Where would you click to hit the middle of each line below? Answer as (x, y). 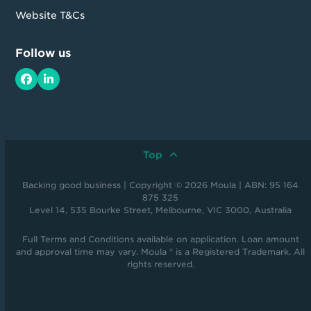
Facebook (54, 83)
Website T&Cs (50, 16)
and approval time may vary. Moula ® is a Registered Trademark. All (161, 252)
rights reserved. (160, 264)
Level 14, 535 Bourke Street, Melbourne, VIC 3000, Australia (161, 210)
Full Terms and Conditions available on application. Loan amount (160, 239)
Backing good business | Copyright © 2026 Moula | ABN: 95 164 (161, 185)
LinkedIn (72, 83)
